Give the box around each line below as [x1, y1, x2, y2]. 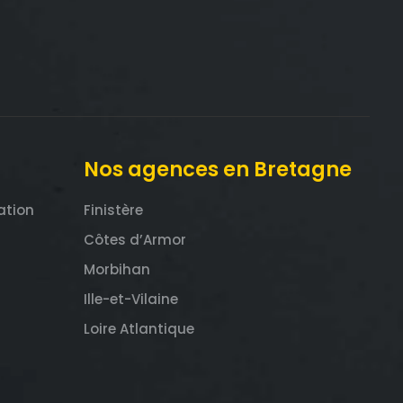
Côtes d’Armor [84, 230, 187, 250]
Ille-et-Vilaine [84, 290, 179, 309]
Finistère [84, 201, 144, 220]
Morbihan [84, 260, 151, 280]
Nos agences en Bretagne [84, 154, 353, 184]
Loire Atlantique [84, 319, 195, 339]
